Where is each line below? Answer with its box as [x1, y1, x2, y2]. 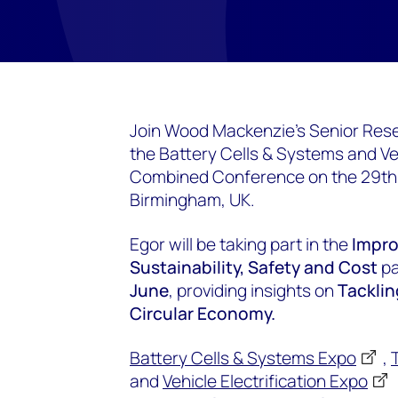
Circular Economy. [130, 302, 275, 325]
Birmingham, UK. [130, 188, 255, 211]
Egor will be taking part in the [130, 233, 352, 256]
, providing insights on [169, 279, 338, 302]
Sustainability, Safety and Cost [130, 256, 381, 279]
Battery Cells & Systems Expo [130, 346, 356, 370]
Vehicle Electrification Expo [163, 370, 368, 393]
